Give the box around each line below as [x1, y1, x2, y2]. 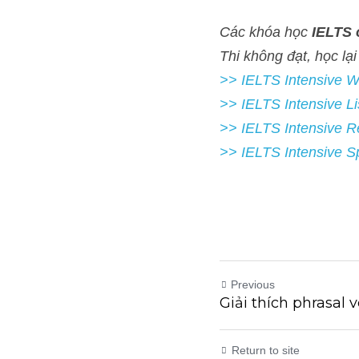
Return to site [231, 343, 290, 357]
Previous [231, 277, 269, 292]
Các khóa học [220, 22, 293, 42]
